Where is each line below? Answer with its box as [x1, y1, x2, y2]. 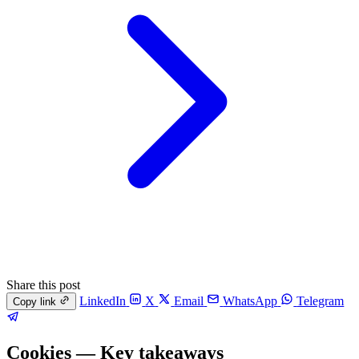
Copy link [13, 296, 56, 309]
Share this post [6, 277, 80, 292]
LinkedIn [79, 294, 127, 309]
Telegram [296, 294, 345, 309]
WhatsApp [223, 294, 278, 309]
